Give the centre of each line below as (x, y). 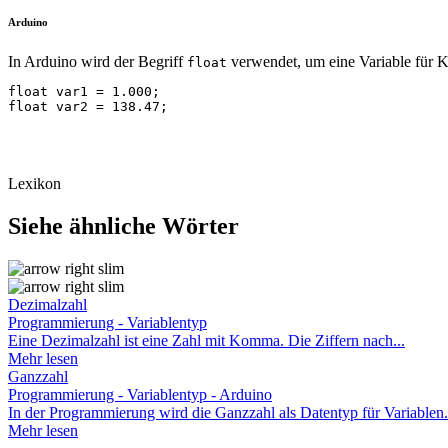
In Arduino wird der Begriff (97, 61)
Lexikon (34, 183)
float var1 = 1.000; (84, 91)
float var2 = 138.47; (88, 106)
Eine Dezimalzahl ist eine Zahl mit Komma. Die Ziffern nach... (206, 340)
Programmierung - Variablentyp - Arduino (140, 394)
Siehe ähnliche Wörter (123, 225)
